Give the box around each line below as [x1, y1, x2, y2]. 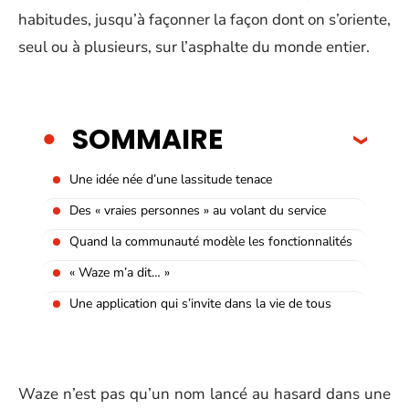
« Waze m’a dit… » [69, 263, 170, 281]
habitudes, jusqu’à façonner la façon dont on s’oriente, [18, 9, 391, 30]
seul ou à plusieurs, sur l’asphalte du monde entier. [18, 37, 370, 58]
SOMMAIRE [72, 120, 223, 159]
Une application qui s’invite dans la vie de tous [69, 294, 331, 312]
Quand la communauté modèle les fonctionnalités [69, 232, 352, 250]
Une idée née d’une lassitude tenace [69, 170, 272, 188]
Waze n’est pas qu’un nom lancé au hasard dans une [18, 383, 391, 404]
